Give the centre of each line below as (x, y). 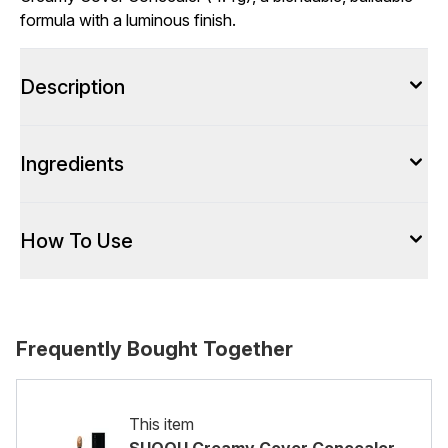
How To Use (76, 241)
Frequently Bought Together (154, 349)
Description (72, 87)
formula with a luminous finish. (128, 20)
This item (161, 424)
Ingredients (72, 164)
